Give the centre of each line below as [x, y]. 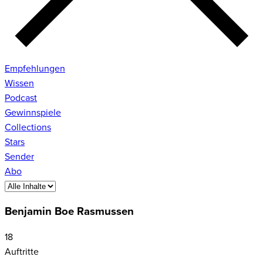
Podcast [21, 98]
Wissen [19, 83]
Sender [19, 156]
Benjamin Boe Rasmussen [69, 212]
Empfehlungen [35, 68]
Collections [28, 127]
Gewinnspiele [33, 112]
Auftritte [22, 252]
